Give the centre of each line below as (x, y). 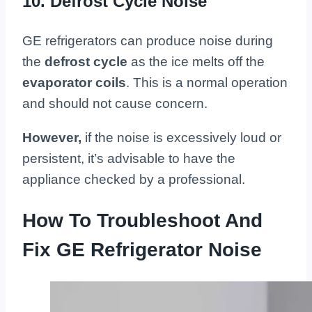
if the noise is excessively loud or (181, 138)
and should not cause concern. (115, 104)
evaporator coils (74, 83)
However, (52, 138)
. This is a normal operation (207, 83)
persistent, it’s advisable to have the (129, 159)
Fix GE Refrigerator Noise (142, 250)
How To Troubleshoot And (142, 221)
